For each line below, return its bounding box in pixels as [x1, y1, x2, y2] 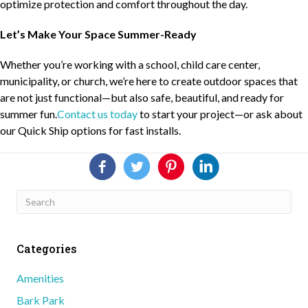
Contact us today [57, 107, 137, 120]
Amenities [16, 271, 64, 285]
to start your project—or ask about [137, 107, 302, 120]
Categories [16, 241, 77, 256]
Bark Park [16, 293, 65, 307]
